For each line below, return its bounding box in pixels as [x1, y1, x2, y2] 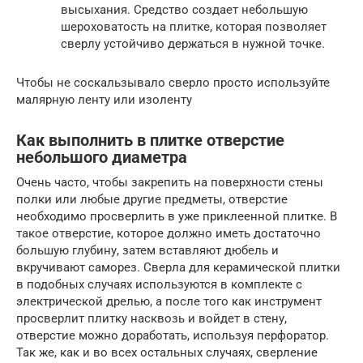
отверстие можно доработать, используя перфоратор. [16, 328, 329, 343]
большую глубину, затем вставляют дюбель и [16, 243, 279, 258]
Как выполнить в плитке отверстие [16, 131, 284, 151]
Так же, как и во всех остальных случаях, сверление [16, 345, 318, 360]
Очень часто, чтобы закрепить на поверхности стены [16, 175, 323, 190]
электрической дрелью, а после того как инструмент [16, 294, 322, 309]
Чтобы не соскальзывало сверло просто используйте [16, 75, 330, 90]
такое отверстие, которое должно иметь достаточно [16, 226, 321, 241]
